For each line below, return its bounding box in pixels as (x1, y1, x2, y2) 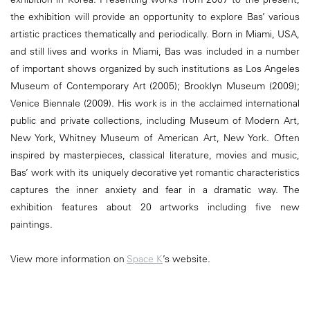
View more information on (10, 253, 127, 266)
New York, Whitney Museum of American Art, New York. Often (10, 131, 300, 145)
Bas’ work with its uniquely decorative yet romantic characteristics (10, 166, 300, 179)
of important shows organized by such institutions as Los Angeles (10, 62, 300, 75)
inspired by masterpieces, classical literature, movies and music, (10, 149, 300, 162)
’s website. (163, 253, 210, 266)
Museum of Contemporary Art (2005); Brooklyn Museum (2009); (10, 80, 300, 93)
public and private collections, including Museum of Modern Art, (10, 114, 300, 127)
